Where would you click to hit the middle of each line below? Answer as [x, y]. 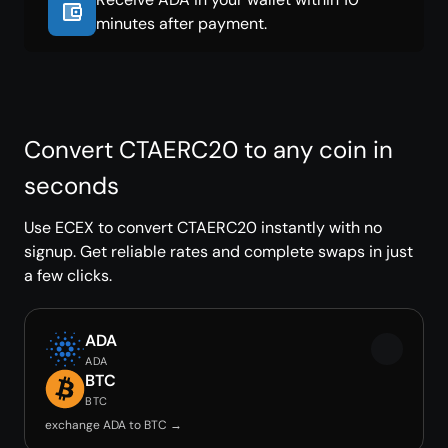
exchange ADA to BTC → [113, 425]
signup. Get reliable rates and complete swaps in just [218, 251]
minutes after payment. [181, 23]
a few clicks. [68, 275]
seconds [71, 185]
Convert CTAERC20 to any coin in [208, 149]
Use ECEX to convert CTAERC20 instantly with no [203, 227]
